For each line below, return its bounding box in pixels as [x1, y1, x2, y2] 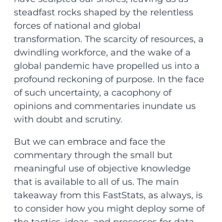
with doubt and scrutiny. [13, 113, 122, 125]
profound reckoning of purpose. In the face [13, 73, 204, 85]
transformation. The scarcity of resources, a [13, 33, 204, 45]
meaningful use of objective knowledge [13, 163, 191, 174]
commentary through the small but [13, 149, 172, 161]
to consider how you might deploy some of [13, 203, 205, 214]
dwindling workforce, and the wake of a [13, 47, 191, 58]
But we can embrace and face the [13, 136, 166, 147]
